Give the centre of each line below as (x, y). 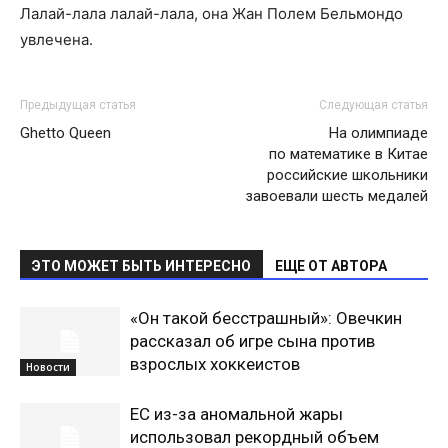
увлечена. (56, 39)
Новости (48, 366)
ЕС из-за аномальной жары (236, 414)
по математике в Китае (348, 154)
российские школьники (347, 175)
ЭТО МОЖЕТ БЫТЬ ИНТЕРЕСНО (141, 266)
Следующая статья (373, 105)
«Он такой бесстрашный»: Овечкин (266, 318)
